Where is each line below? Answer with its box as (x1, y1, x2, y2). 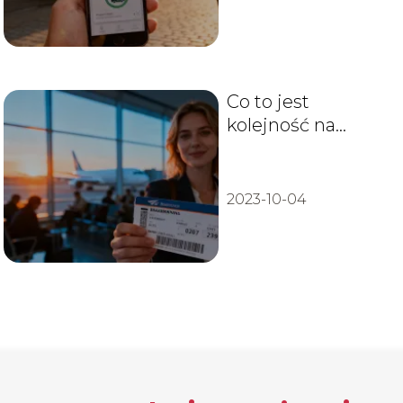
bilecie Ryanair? (226, 138, 368, 160)
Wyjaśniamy (226, 161, 336, 184)
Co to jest (226, 91, 309, 113)
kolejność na (226, 114, 336, 137)
